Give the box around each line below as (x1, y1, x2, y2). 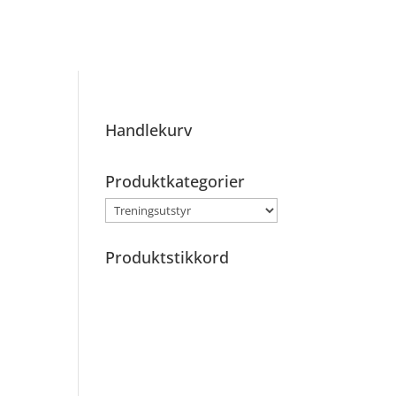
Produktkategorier (105, 171, 246, 192)
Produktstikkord (105, 247, 230, 268)
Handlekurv (105, 119, 193, 141)
